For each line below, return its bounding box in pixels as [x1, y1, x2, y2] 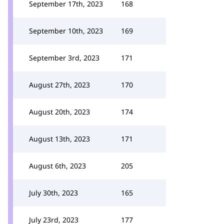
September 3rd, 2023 [29, 53, 99, 62]
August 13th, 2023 [29, 134, 90, 143]
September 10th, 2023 [29, 26, 103, 35]
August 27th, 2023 [29, 80, 90, 89]
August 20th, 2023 [29, 107, 90, 116]
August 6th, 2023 [29, 161, 86, 170]
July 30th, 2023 [29, 188, 78, 197]
